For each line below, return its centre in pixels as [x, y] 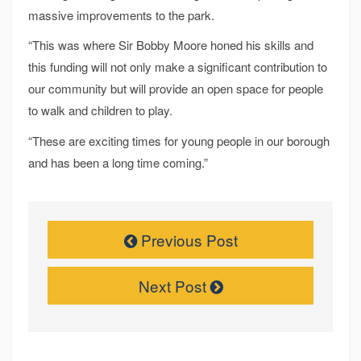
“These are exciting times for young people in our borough [179, 140]
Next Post [174, 285]
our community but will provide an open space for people [176, 89]
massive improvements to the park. [121, 15]
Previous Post [187, 239]
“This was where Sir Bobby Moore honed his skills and [171, 45]
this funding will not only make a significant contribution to [178, 67]
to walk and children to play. [100, 110]
